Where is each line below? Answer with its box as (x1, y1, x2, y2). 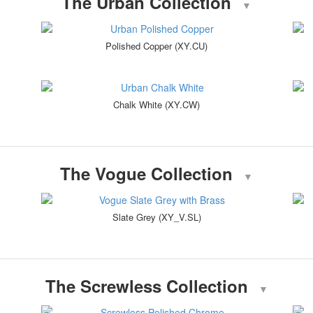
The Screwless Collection (45, 274, 248, 298)
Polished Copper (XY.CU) (105, 39, 208, 53)
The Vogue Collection (60, 161, 233, 186)
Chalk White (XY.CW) (113, 98, 200, 112)
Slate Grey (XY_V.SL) (112, 210, 201, 224)
